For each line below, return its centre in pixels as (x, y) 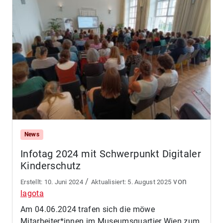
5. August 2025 (150, 182)
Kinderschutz (51, 166)
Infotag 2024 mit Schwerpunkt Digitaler (111, 154)
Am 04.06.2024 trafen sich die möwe (88, 210)
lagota (32, 194)
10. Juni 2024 (63, 182)
